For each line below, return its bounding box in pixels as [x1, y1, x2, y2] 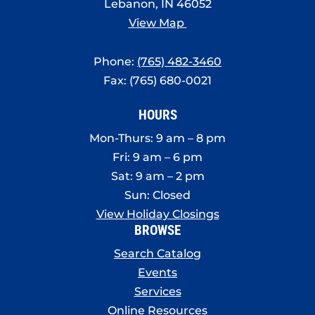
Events [138, 265, 177, 279]
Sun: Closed [124, 188, 191, 202]
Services [134, 284, 181, 298]
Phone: [94, 54, 137, 68]
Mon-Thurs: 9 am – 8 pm [89, 131, 226, 145]
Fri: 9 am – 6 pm [112, 150, 202, 164]
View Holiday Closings [96, 207, 219, 221]
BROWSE [134, 221, 181, 238]
